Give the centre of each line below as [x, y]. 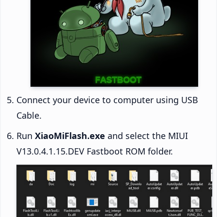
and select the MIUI [147, 136]
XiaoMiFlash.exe [70, 136]
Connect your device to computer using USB [107, 100]
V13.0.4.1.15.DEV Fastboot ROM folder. [95, 151]
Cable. [29, 116]
